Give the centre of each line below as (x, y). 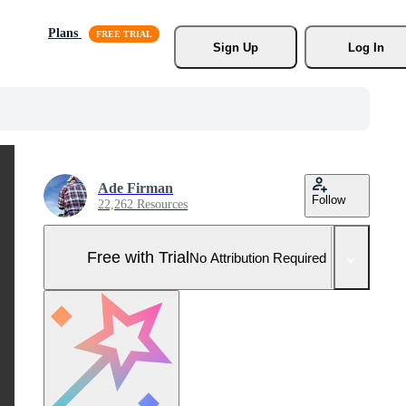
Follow (329, 200)
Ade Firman (135, 188)
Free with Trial (138, 257)
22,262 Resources (143, 204)
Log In (366, 47)
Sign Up (235, 47)
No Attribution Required (258, 257)
